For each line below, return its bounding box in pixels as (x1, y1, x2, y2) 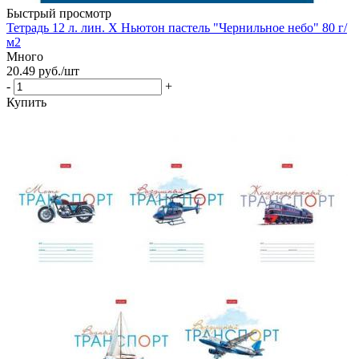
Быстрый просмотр (6, 6, 111, 20)
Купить (6, 95, 46, 109)
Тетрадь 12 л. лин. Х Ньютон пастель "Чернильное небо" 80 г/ (6, 20, 347, 34)
